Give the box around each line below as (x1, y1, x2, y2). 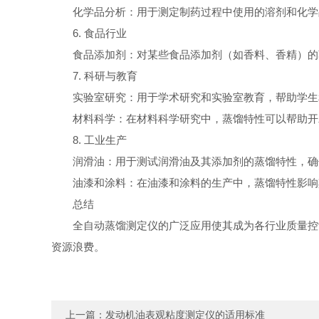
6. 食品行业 (73, 27, 127, 39)
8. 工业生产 (73, 134, 127, 146)
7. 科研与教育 (73, 70, 137, 82)
